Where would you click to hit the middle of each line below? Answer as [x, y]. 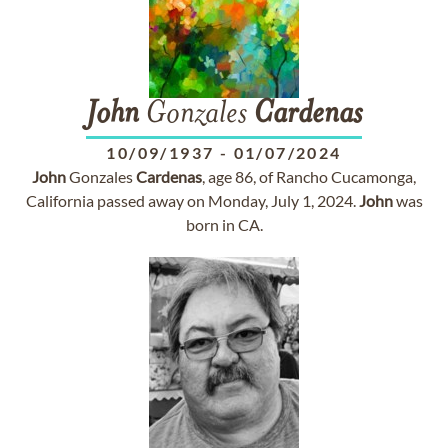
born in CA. [224, 224]
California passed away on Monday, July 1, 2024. [192, 200]
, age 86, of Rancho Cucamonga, [309, 176]
